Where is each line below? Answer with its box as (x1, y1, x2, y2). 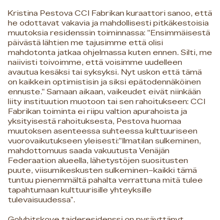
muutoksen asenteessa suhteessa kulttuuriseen (8, 127, 197, 136)
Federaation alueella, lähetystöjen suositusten (8, 157, 188, 165)
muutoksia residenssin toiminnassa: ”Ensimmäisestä (8, 29, 210, 37)
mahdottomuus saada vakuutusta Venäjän (8, 147, 169, 155)
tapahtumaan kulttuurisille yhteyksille (8, 186, 152, 194)
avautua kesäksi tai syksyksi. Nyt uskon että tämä (8, 68, 202, 77)
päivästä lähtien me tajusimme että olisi (8, 39, 163, 47)
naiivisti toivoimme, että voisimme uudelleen (8, 58, 182, 67)
